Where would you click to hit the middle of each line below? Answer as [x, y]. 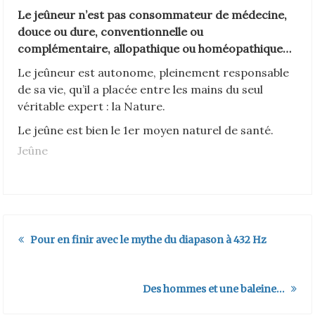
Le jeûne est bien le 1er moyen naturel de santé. [146, 130]
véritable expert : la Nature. [91, 106]
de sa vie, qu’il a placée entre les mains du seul [140, 89]
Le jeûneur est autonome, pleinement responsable [153, 72]
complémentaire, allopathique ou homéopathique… [154, 48]
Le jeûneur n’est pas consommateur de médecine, [152, 14]
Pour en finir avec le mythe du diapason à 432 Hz [147, 239]
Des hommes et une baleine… [215, 289]
